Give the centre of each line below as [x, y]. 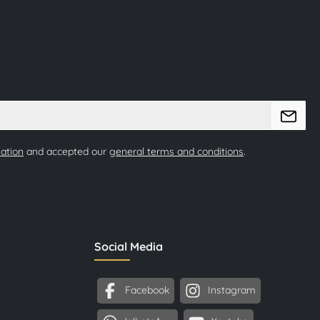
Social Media [129, 246]
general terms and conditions [176, 151]
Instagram [232, 290]
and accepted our [66, 151]
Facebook [147, 290]
